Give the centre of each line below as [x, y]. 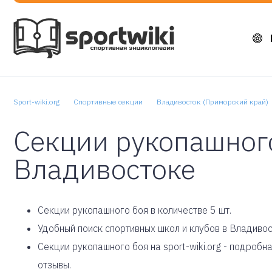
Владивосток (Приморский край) [212, 102]
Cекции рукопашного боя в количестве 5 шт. [134, 210]
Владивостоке [104, 169]
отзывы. [54, 265]
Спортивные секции [108, 102]
